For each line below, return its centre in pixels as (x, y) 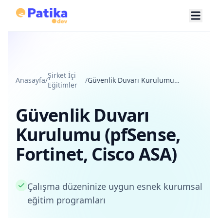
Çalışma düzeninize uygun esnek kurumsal (115, 186)
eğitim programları (66, 200)
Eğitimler (63, 85)
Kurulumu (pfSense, (98, 135)
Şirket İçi (62, 75)
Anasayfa (30, 80)
